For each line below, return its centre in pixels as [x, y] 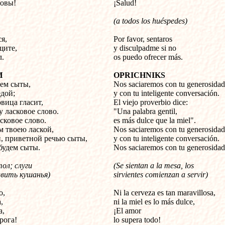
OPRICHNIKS [139, 75]
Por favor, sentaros [143, 39]
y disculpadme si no [145, 48]
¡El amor [127, 211]
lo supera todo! [137, 220]
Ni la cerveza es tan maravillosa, [164, 193]
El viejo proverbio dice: [151, 102]
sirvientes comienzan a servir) [161, 175]
